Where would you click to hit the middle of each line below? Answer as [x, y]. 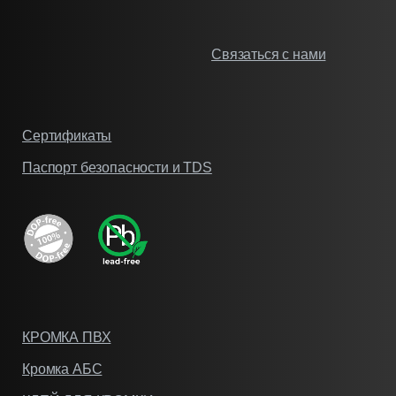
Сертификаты [67, 136]
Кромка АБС [62, 369]
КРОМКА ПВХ [67, 338]
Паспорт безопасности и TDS [117, 168]
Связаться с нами [269, 55]
